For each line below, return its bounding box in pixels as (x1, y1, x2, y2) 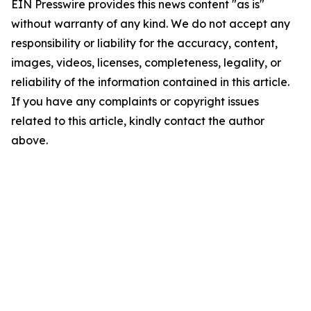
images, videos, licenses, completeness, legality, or (11, 56, 281, 70)
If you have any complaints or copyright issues (11, 94, 259, 109)
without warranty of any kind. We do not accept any (11, 17, 290, 31)
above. (11, 133, 48, 148)
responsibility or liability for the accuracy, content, (11, 36, 278, 51)
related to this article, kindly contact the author (11, 114, 264, 128)
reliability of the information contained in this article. (11, 75, 289, 90)
